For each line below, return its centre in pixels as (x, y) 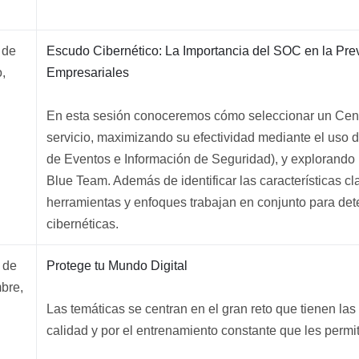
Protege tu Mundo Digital (117, 266)
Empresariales (88, 73)
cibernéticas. (83, 224)
